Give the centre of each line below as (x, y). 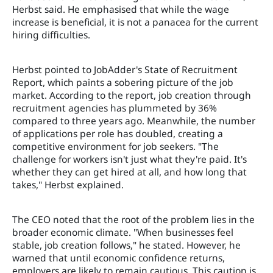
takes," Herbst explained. (68, 185)
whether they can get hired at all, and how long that (129, 172)
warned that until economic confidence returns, (119, 258)
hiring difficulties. (51, 35)
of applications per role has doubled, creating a (118, 133)
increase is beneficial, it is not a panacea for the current (135, 22)
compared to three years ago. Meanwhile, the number (134, 121)
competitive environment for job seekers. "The (115, 146)
